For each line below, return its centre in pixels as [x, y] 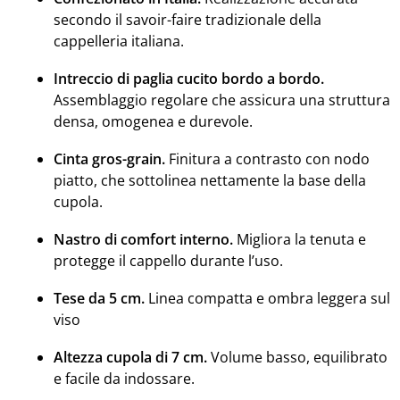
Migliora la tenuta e [299, 239]
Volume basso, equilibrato [297, 357]
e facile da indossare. [124, 378]
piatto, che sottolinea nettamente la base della [209, 180]
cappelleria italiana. [118, 41]
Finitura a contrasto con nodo [267, 158]
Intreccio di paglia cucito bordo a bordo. [188, 78]
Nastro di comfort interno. [143, 239]
